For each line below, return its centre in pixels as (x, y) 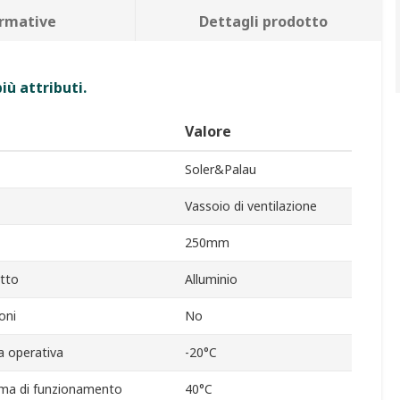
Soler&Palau (221, 170)
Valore (208, 132)
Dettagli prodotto (264, 22)
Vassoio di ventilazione (251, 206)
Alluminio (211, 279)
